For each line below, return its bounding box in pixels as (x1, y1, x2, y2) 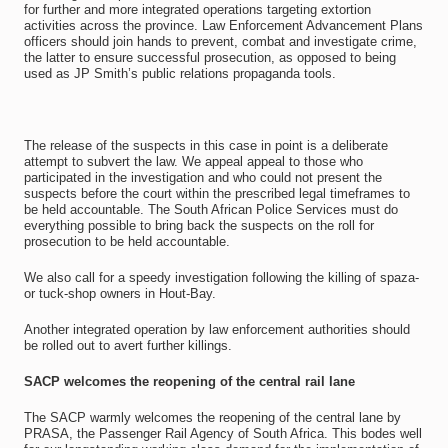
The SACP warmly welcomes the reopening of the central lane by (23, 410, 401, 425)
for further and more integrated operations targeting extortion (23, 2, 371, 17)
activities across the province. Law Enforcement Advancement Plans (23, 18, 423, 33)
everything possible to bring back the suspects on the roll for (23, 218, 374, 233)
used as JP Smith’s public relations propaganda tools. (23, 66, 336, 81)
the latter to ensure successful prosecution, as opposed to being (23, 50, 396, 65)
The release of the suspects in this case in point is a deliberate (23, 138, 388, 153)
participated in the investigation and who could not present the (23, 170, 382, 185)
